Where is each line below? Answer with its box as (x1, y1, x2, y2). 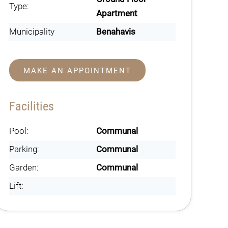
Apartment (96, 8, 138, 18)
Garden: (9, 162, 39, 173)
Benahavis (96, 26, 136, 37)
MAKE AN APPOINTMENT (23, 66, 131, 75)
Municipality (9, 26, 54, 37)
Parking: (9, 144, 39, 154)
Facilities (9, 99, 54, 113)
